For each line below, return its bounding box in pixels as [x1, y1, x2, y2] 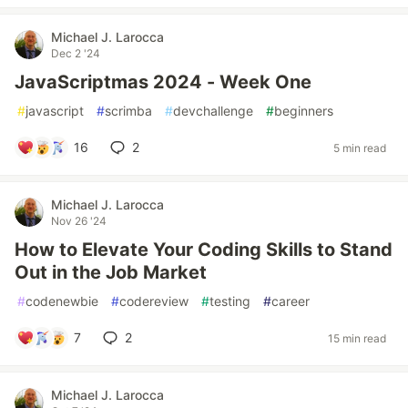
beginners [274, 103, 333, 118]
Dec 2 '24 [51, 46, 100, 60]
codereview [119, 293, 189, 309]
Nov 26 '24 [51, 214, 107, 228]
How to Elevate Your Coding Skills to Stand [15, 239, 393, 260]
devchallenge [173, 103, 253, 118]
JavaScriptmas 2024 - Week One [15, 71, 311, 93]
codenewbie [25, 293, 98, 309]
